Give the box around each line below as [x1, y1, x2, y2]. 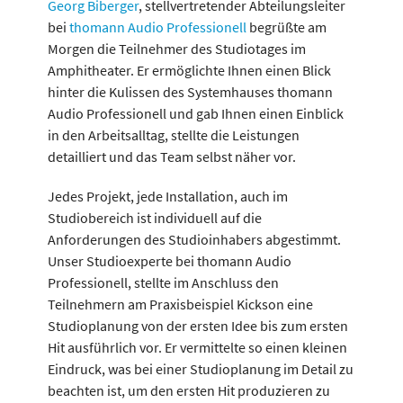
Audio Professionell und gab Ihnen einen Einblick [47, 104, 344, 122]
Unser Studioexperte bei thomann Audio [47, 252, 291, 270]
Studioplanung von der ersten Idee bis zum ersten [47, 317, 348, 335]
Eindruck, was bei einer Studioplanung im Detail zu [47, 360, 354, 378]
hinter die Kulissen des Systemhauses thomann [47, 83, 333, 101]
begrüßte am [246, 18, 327, 36]
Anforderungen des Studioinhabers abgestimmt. [47, 230, 341, 248]
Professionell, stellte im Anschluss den [47, 273, 279, 291]
